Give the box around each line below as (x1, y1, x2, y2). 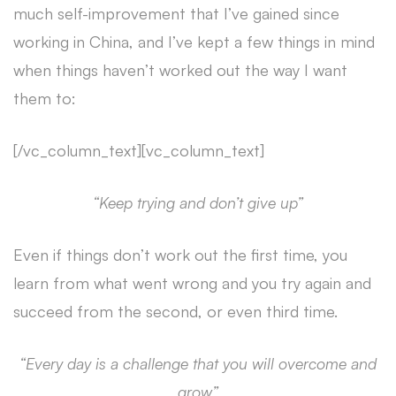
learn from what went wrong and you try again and (13, 273, 371, 293)
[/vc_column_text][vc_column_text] (13, 141, 264, 161)
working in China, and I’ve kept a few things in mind (13, 32, 375, 52)
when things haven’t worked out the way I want (13, 60, 347, 80)
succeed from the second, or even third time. (13, 301, 338, 322)
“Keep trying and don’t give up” (93, 193, 303, 213)
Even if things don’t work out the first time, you (13, 245, 347, 265)
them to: (13, 88, 76, 109)
